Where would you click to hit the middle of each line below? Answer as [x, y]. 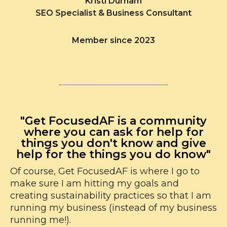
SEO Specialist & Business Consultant [113, 13]
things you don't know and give [113, 143]
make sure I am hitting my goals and [94, 184]
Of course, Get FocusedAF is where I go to [105, 172]
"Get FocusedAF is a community [113, 121]
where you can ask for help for [113, 132]
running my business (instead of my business [113, 208]
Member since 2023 [113, 40]
